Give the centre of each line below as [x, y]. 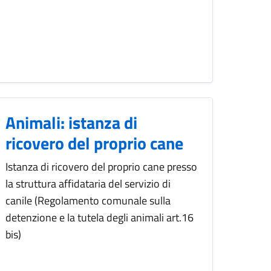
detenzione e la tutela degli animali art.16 [100, 218]
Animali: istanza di [71, 123]
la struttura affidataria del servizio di [88, 184]
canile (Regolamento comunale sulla [88, 201]
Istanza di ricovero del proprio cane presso [101, 167]
